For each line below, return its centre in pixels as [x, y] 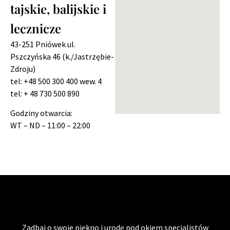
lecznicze [36, 28]
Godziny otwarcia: [41, 113]
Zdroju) [23, 69]
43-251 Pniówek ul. [43, 44]
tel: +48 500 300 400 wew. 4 [57, 81]
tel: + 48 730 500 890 [63, 93]
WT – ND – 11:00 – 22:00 [50, 126]
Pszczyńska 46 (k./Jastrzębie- [62, 56]
